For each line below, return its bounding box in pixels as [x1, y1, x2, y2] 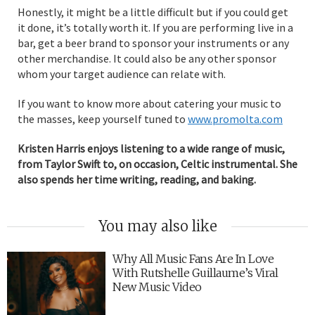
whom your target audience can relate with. [18, 67, 226, 81]
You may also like [98, 217, 217, 235]
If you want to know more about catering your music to [18, 96, 281, 110]
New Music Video [112, 280, 202, 294]
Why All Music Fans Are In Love [112, 252, 274, 266]
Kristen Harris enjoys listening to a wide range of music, [18, 141, 285, 155]
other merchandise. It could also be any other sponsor [18, 51, 276, 65]
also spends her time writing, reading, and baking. [18, 172, 256, 186]
